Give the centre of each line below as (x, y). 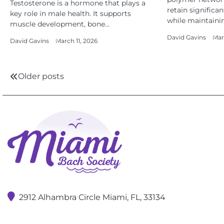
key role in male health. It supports (70, 13)
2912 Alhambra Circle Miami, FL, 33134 (92, 197)
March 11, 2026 (76, 41)
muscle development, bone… (60, 24)
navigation (43, 97)
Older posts (41, 76)
